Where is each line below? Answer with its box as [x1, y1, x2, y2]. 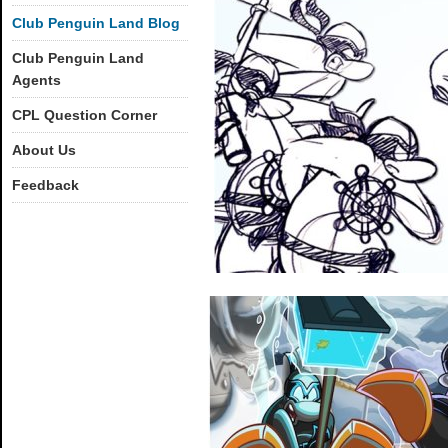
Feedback [12, 177, 79, 193]
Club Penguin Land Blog [12, 15, 180, 31]
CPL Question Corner [12, 107, 157, 123]
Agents [12, 72, 61, 88]
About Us [12, 142, 76, 158]
